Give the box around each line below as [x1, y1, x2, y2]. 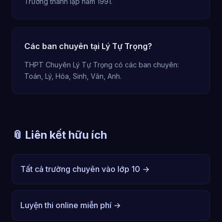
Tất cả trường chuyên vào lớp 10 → [20, 164, 150, 174]
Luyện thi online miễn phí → [20, 200, 121, 210]
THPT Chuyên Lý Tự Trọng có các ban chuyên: [24, 60, 179, 69]
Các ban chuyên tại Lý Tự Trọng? [24, 41, 152, 51]
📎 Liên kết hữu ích [12, 128, 107, 141]
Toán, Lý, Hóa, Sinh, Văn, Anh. [24, 72, 121, 80]
